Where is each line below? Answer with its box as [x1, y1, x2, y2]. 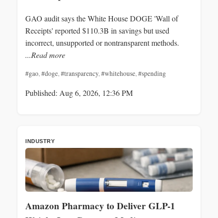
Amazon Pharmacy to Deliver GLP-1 [25, 199, 175, 213]
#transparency [61, 69, 98, 78]
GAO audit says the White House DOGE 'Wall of [25, 13, 178, 23]
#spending [138, 69, 166, 78]
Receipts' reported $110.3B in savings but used [25, 25, 169, 36]
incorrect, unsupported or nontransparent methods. [25, 37, 179, 48]
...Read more [25, 49, 65, 60]
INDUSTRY [25, 138, 54, 144]
